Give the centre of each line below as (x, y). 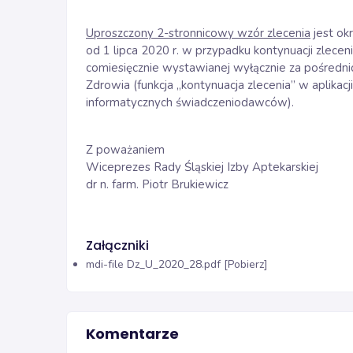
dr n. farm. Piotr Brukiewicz (157, 184)
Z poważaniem (125, 150)
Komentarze (132, 333)
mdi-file (105, 264)
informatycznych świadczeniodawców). (190, 102)
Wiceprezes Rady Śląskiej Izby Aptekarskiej (202, 167)
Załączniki (117, 245)
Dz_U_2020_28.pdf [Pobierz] (197, 264)
